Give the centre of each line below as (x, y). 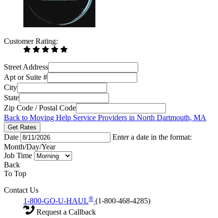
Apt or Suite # (26, 77)
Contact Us (21, 190)
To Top (15, 173)
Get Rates (22, 127)
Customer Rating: (31, 41)
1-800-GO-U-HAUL (56, 200)
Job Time (19, 155)
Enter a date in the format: (152, 137)
